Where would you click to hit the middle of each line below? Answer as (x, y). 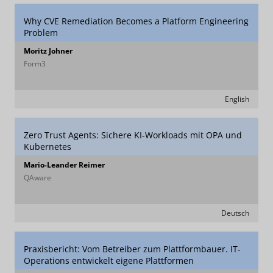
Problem (41, 33)
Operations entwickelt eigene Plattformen (109, 261)
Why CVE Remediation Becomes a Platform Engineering (136, 21)
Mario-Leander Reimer (64, 165)
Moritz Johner (48, 51)
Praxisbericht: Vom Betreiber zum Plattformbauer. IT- (132, 249)
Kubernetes (48, 147)
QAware (37, 178)
